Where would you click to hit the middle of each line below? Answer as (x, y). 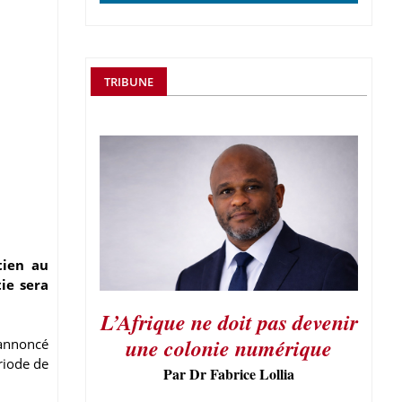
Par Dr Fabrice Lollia (229, 373)
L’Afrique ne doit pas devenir (229, 322)
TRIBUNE (129, 82)
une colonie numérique (229, 348)
